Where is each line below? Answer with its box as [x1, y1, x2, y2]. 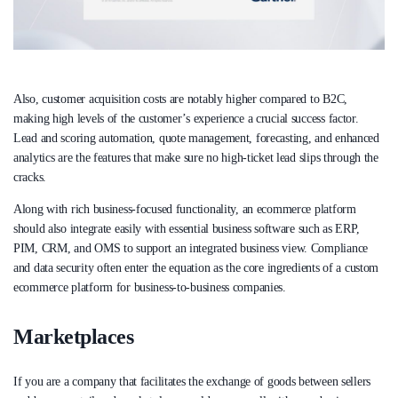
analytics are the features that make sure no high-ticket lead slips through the [13, 151, 378, 165]
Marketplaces [13, 324, 134, 348]
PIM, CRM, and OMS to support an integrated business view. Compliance [13, 242, 368, 256]
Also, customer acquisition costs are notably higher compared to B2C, [13, 92, 347, 107]
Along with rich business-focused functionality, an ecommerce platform [13, 203, 356, 217]
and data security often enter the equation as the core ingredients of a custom [13, 261, 379, 275]
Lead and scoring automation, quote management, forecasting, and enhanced [13, 131, 379, 146]
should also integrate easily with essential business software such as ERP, [13, 222, 360, 236]
